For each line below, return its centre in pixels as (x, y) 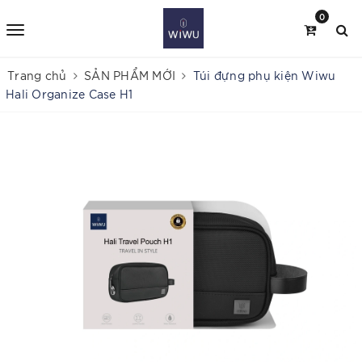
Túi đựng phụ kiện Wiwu (264, 75)
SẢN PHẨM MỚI (130, 75)
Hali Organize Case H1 (69, 94)
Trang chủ (37, 75)
